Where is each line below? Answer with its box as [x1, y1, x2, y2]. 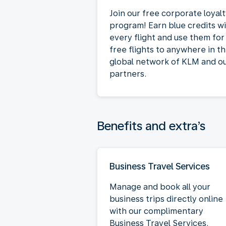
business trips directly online [109, 194, 223, 204]
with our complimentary [109, 206, 203, 216]
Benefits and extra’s [97, 118, 205, 133]
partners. [109, 69, 146, 79]
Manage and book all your [109, 182, 210, 192]
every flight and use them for [109, 32, 224, 42]
